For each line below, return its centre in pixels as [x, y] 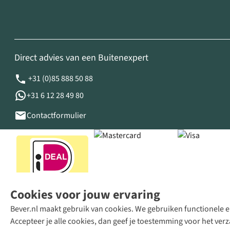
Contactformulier [56, 116]
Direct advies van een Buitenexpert [81, 58]
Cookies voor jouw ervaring [85, 195]
